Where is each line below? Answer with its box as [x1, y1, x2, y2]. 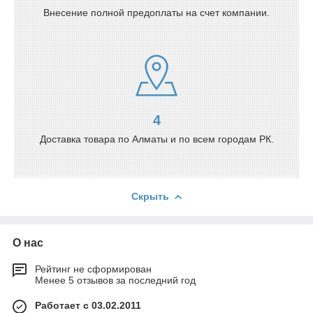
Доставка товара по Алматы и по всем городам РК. [39, 133, 274, 145]
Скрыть [131, 190, 169, 202]
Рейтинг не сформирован [35, 263, 152, 275]
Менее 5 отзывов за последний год [35, 274, 196, 286]
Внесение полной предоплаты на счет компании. [43, 6, 270, 18]
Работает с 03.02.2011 [35, 299, 141, 311]
